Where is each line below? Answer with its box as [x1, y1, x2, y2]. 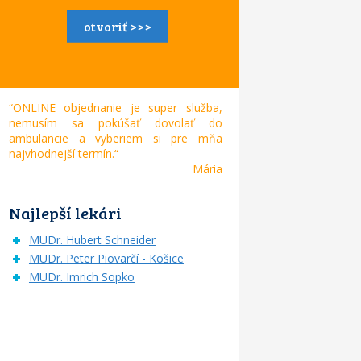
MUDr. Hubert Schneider [28, 232, 156, 248]
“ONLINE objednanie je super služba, [8, 100, 222, 116]
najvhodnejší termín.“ [8, 146, 125, 162]
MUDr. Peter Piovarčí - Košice [28, 251, 184, 267]
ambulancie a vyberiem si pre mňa [8, 131, 222, 147]
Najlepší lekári [8, 201, 122, 225]
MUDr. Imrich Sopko [28, 269, 135, 285]
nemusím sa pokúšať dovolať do [8, 115, 222, 131]
